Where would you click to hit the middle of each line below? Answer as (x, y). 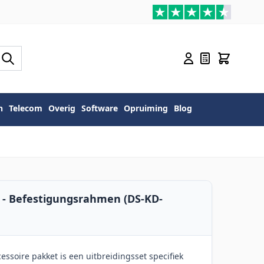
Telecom (26, 108)
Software (100, 108)
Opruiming (146, 108)
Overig (62, 108)
